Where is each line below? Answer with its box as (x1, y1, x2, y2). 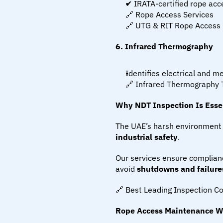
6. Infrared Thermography (115, 41, 213, 51)
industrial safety (115, 132, 178, 142)
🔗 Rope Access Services (125, 9, 214, 19)
